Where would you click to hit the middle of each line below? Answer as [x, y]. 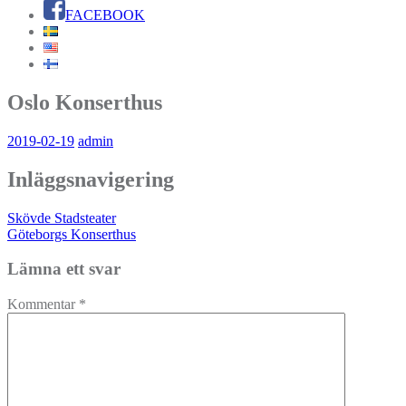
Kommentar [43, 304]
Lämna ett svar [64, 269]
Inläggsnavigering [91, 179]
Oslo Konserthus [85, 102]
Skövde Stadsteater [62, 217]
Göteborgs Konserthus [72, 234]
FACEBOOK [105, 15]
